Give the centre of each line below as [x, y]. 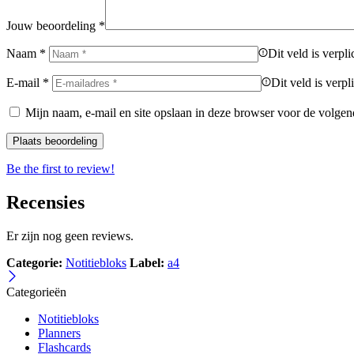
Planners [59, 333]
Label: [147, 262]
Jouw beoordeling [53, 25]
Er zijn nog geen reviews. [70, 235]
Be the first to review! [60, 168]
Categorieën [36, 292]
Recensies [45, 202]
